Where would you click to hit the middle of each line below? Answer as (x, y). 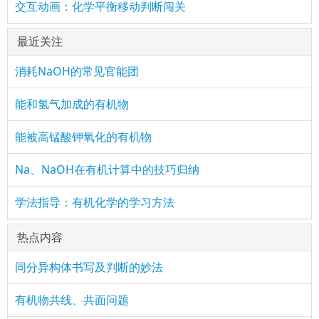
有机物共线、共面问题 (72, 300)
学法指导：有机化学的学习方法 (95, 203)
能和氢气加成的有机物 (72, 104)
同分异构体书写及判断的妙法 (89, 267)
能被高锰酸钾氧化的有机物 (83, 137)
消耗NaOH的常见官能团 (77, 72)
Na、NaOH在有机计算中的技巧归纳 (107, 170)
